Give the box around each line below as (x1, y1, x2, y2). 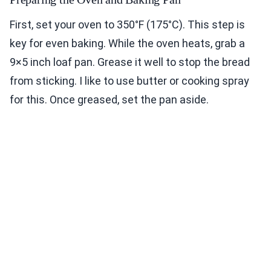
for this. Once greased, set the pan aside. (10, 93, 209, 106)
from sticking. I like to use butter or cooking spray (10, 74, 249, 88)
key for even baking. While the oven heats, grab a (10, 37, 245, 50)
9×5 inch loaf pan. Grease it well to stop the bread (10, 56, 250, 69)
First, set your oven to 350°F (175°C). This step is (10, 18, 245, 31)
